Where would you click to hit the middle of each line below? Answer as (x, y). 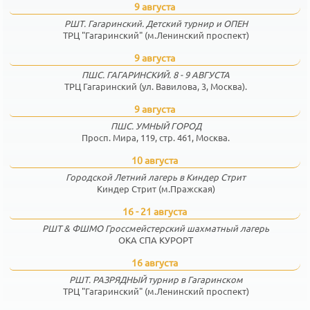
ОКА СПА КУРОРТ (156, 239)
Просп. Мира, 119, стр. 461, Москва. (156, 137)
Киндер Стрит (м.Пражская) (156, 188)
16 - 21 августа (155, 211)
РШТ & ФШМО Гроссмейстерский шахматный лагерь (156, 228)
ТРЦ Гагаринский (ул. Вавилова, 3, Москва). (156, 86)
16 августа (155, 262)
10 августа (155, 159)
